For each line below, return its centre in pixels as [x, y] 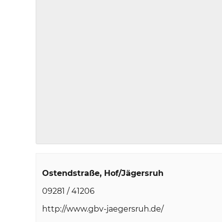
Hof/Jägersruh [134, 173]
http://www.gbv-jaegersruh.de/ [103, 209]
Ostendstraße [71, 173]
